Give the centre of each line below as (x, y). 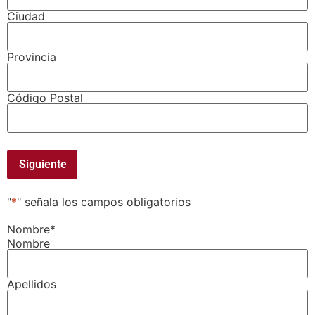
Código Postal (45, 98)
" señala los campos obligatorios (104, 202)
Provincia (32, 57)
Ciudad (26, 17)
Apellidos (32, 284)
